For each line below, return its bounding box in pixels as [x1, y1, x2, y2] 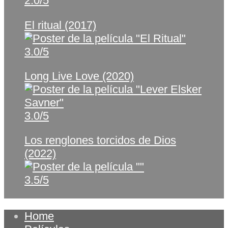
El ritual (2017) [24, 18, 96, 32]
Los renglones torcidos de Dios [24, 134, 176, 147]
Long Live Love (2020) [24, 70, 134, 83]
